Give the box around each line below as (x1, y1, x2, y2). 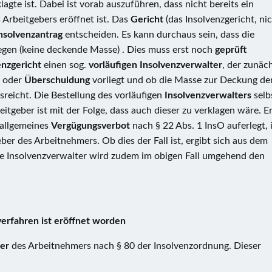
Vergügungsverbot (51, 121, 132, 131)
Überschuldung (24, 75, 92, 85)
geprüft (215, 45, 246, 55)
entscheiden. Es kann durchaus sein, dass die (65, 30, 254, 39)
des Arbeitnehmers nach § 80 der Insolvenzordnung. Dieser (12, 241, 261, 251)
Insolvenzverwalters (165, 90, 254, 100)
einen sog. (44, 60, 89, 70)
